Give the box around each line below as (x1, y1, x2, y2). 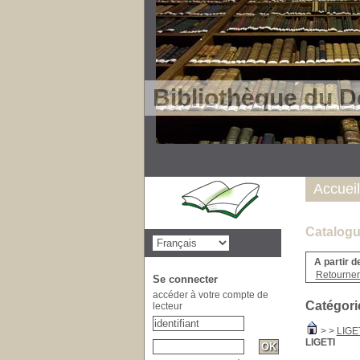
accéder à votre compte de (152, 289, 268, 301)
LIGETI (305, 337, 335, 348)
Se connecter (152, 273, 218, 285)
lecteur (152, 301, 182, 312)
